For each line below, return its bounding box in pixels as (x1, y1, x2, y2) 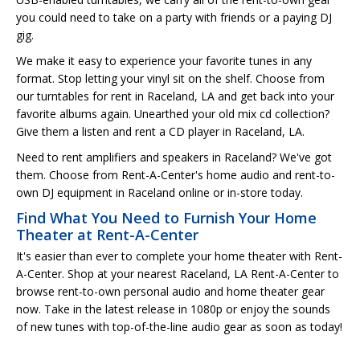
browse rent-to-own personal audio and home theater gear (16, 283, 325, 299)
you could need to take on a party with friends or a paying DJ (16, 9, 332, 25)
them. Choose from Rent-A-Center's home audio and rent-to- (16, 166, 335, 182)
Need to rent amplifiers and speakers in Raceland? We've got (16, 149, 332, 165)
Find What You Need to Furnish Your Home (16, 207, 317, 227)
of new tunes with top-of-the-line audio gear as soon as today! (16, 318, 342, 334)
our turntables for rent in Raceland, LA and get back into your (16, 88, 334, 104)
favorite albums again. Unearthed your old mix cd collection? (16, 105, 329, 121)
